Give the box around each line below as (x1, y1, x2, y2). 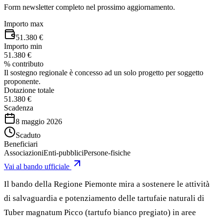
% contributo (4, 59, 44, 68)
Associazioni (4, 148, 44, 157)
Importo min (4, 42, 42, 50)
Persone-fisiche (84, 148, 131, 157)
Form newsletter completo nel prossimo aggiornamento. (4, 2, 175, 11)
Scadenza (4, 103, 33, 112)
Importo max (4, 19, 44, 28)
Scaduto (16, 131, 41, 139)
